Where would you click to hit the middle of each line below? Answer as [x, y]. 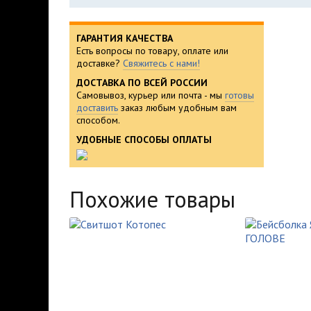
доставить [97, 108]
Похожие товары [152, 199]
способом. [98, 120]
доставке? [100, 63]
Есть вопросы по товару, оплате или [152, 51]
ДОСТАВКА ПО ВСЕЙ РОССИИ [142, 83]
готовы [239, 95]
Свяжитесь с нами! [161, 63]
